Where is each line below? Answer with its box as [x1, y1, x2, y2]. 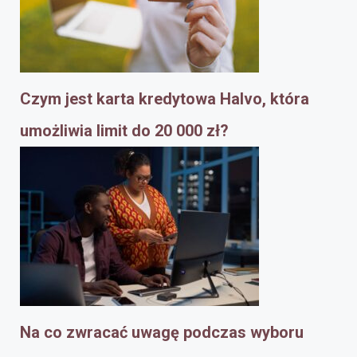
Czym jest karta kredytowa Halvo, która [20, 88, 309, 108]
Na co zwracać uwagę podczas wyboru [20, 322, 304, 342]
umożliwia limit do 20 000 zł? [20, 120, 229, 140]
